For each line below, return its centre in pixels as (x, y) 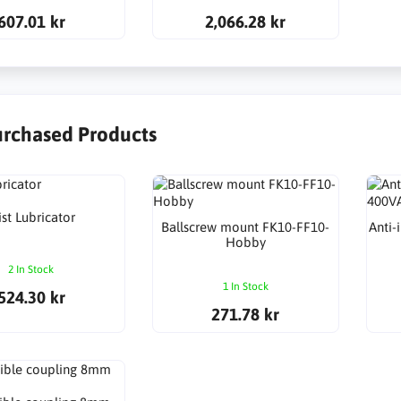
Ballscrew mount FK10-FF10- (246, 226)
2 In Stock (31, 269)
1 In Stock (245, 286)
